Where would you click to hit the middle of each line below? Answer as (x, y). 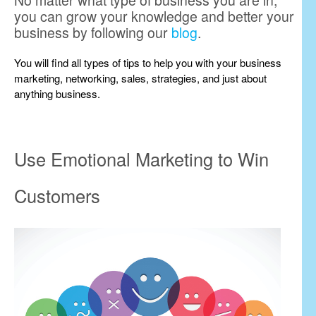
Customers (57, 196)
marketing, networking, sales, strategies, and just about (140, 78)
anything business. (57, 94)
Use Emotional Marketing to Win (141, 159)
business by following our (93, 33)
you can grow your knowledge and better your (154, 17)
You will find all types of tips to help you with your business (148, 63)
